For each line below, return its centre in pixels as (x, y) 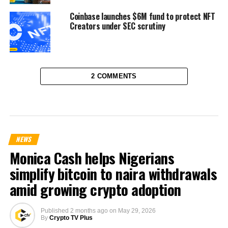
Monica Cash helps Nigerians (92, 158)
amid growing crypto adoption (95, 189)
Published (54, 210)
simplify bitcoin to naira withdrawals (113, 173)
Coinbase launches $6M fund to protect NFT (142, 16)
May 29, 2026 (137, 210)
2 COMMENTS (114, 76)
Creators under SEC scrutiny (117, 26)
